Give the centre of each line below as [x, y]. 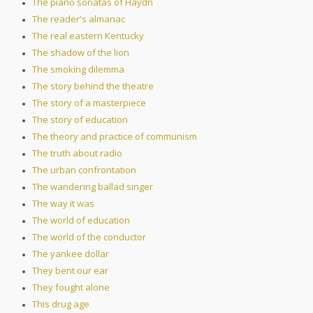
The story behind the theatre [93, 86]
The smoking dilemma [78, 70]
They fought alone [71, 287]
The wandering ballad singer [93, 187]
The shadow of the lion [81, 53]
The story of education [80, 120]
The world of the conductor [89, 237]
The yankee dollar [71, 254]
